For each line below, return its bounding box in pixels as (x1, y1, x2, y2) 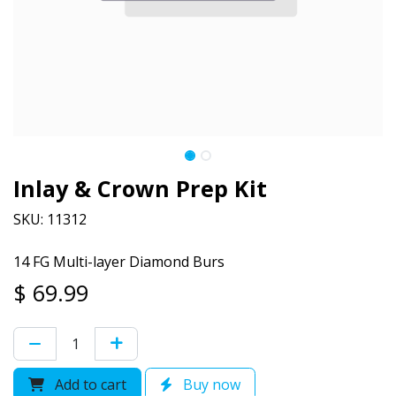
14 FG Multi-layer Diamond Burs (13, 251, 225, 271)
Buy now (179, 374, 240, 394)
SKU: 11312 (13, 209, 87, 229)
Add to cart (51, 374, 126, 394)
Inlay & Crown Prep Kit (13, 172, 267, 203)
